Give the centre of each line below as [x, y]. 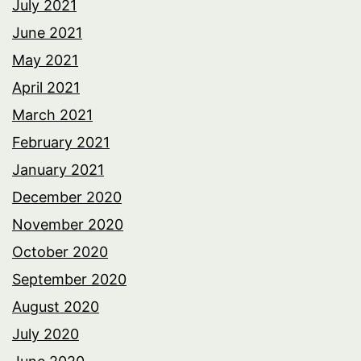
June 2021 [47, 32]
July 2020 [46, 334]
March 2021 [52, 114]
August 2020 [56, 306]
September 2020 [69, 279]
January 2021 [58, 169]
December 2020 [67, 197]
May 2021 [45, 60]
